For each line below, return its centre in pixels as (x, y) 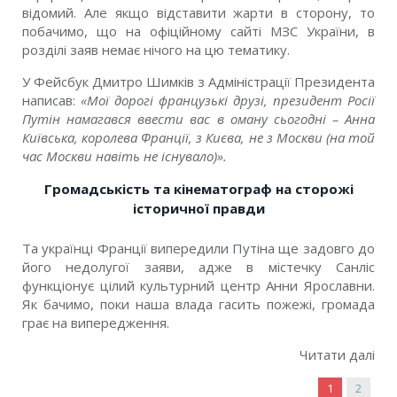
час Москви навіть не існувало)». (125, 156)
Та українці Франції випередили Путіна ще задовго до (198, 249)
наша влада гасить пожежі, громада (255, 304)
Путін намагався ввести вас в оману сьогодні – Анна (198, 119)
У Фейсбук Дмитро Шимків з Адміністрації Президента (198, 82)
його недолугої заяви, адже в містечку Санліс (198, 267)
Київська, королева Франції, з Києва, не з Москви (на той (198, 138)
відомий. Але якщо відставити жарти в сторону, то (198, 13)
